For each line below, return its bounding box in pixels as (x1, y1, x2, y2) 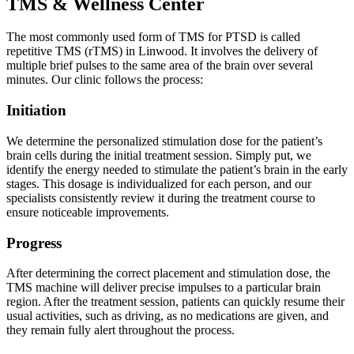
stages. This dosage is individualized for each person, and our (6, 176, 311, 190)
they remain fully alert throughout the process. (6, 323, 235, 337)
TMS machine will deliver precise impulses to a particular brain (6, 281, 321, 295)
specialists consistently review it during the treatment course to (6, 190, 315, 205)
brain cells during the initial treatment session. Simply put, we (6, 148, 311, 162)
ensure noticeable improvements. (6, 205, 169, 219)
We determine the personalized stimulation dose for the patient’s (6, 134, 322, 148)
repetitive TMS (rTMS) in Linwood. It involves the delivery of (6, 44, 318, 58)
